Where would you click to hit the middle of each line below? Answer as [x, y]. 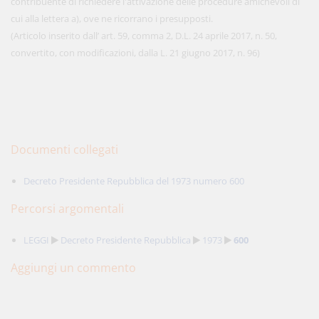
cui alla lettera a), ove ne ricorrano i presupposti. [112, 19]
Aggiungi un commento [73, 268]
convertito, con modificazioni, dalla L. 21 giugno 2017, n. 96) [135, 53]
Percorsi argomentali [67, 209]
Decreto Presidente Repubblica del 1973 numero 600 [134, 181]
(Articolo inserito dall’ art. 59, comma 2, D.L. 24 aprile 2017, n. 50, [144, 36]
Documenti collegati [64, 150]
